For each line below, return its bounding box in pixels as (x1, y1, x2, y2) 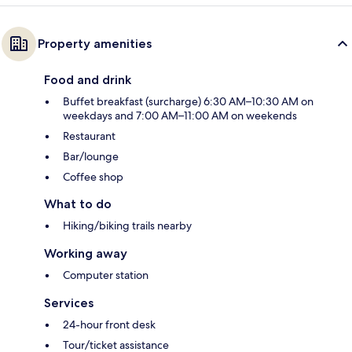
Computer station (63, 268, 148, 283)
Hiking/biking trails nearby (63, 218, 192, 233)
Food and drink (44, 72, 131, 88)
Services (44, 295, 93, 311)
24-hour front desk (63, 317, 156, 332)
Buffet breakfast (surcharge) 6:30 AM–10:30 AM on (63, 94, 313, 109)
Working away (44, 246, 127, 262)
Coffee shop (63, 170, 123, 185)
